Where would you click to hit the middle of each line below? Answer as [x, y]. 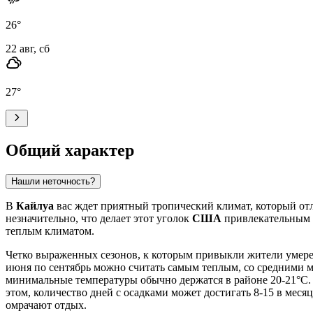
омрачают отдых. [46, 305]
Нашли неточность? [53, 181]
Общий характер [70, 150]
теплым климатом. [50, 231]
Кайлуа [35, 205]
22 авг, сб [28, 48]
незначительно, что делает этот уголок [99, 218]
